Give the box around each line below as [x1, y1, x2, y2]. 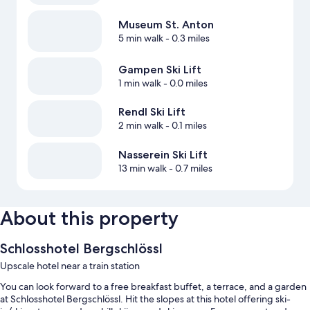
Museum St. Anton [118, 18, 214, 32]
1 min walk [118, 77, 161, 90]
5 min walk [118, 32, 163, 45]
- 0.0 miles [161, 77, 208, 90]
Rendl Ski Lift [118, 105, 185, 119]
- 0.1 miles [163, 119, 207, 132]
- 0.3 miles [163, 32, 210, 45]
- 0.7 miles [166, 161, 212, 174]
